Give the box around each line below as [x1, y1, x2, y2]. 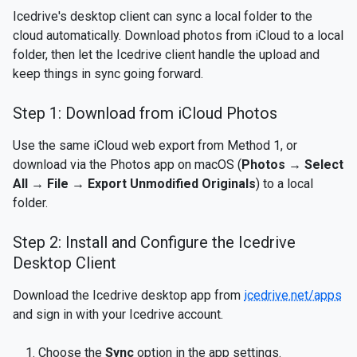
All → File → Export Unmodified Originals [13, 176, 256, 191]
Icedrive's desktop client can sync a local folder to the [13, 9, 312, 24]
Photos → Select [241, 157, 343, 172]
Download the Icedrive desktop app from [13, 288, 244, 303]
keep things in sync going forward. [13, 66, 203, 81]
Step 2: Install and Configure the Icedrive [13, 233, 296, 252]
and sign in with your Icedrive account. [13, 307, 223, 322]
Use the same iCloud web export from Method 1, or [13, 138, 297, 153]
